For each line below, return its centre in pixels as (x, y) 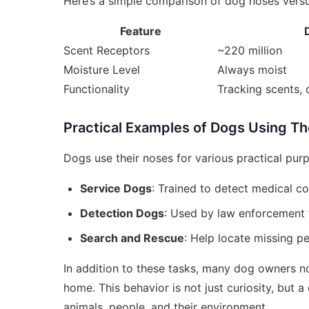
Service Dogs (116, 188)
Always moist (252, 70)
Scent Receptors (107, 50)
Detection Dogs (122, 213)
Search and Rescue (132, 238)
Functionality (97, 89)
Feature (140, 31)
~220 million (250, 50)
